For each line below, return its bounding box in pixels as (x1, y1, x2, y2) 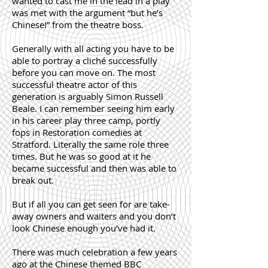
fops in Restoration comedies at (12, 126, 142, 138)
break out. (12, 174, 54, 186)
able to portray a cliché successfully (12, 54, 157, 66)
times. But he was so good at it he (12, 150, 151, 162)
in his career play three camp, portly (12, 114, 160, 126)
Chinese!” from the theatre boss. (12, 19, 146, 31)
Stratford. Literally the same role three (12, 138, 169, 150)
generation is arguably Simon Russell (12, 90, 163, 102)
